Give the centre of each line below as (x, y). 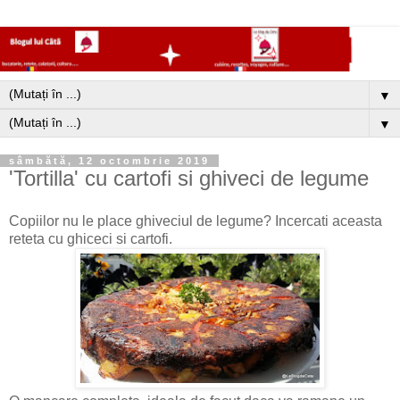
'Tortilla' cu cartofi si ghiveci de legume (189, 179)
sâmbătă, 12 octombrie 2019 (109, 161)
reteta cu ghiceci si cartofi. (91, 239)
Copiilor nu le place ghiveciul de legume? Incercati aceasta (196, 221)
